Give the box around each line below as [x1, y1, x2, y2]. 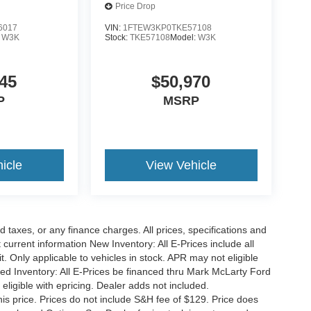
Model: [169, 32, 198, 42]
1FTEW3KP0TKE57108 [122, 22, 212, 33]
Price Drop [115, 1, 155, 12]
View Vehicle [145, 158, 217, 172]
